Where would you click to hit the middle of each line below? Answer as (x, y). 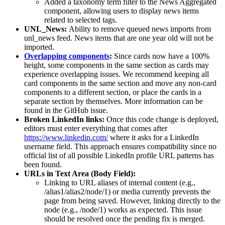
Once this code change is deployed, (162, 120)
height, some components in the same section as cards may (117, 65)
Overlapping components (67, 56)
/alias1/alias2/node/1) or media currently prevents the (127, 192)
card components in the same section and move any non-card (120, 83)
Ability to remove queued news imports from (140, 29)
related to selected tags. (81, 20)
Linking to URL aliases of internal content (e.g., (120, 183)
